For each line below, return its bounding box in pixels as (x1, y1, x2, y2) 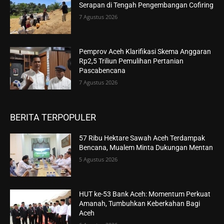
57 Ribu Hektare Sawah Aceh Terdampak (79, 134, 205, 142)
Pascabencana (79, 66, 126, 74)
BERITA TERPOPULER (10, 112, 96, 123)
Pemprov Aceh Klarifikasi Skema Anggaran (79, 47, 211, 55)
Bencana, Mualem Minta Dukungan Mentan (79, 143, 213, 152)
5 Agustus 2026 (79, 155, 118, 163)
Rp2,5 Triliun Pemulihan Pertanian (79, 56, 184, 65)
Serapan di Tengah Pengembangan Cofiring (79, 1, 214, 9)
